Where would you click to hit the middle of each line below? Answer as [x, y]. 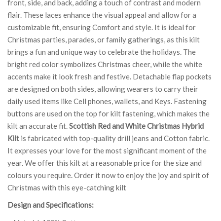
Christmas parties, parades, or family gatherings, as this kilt [104, 39]
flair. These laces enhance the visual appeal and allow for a [102, 15]
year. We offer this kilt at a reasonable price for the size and [105, 163]
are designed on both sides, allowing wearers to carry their [103, 89]
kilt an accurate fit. [38, 126]
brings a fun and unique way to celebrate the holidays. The [102, 52]
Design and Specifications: [51, 204]
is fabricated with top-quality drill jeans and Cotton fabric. [114, 138]
